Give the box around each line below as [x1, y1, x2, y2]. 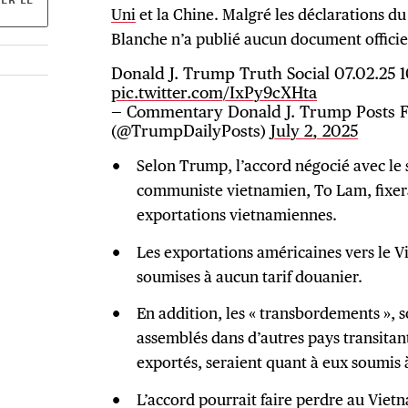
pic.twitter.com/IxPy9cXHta [111, 83, 318, 103]
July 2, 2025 [270, 121, 359, 141]
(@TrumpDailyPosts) [111, 121, 271, 141]
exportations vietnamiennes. [136, 204, 337, 224]
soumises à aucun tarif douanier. [136, 266, 362, 286]
